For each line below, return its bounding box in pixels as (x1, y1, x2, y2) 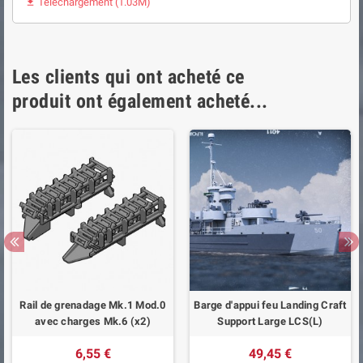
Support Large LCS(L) (217, 314, 323, 327)
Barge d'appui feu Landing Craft (194, 298, 347, 311)
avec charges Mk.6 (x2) (35, 314, 151, 327)
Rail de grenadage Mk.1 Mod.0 (19, 298, 166, 311)
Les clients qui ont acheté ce (12, 65, 245, 88)
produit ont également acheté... (12, 89, 268, 113)
